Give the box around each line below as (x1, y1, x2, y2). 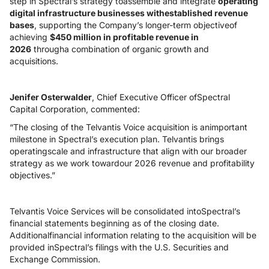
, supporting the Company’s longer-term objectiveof (34, 20, 237, 30)
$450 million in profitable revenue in (50, 32, 199, 42)
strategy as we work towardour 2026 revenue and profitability (10, 158, 255, 168)
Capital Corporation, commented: (10, 104, 140, 114)
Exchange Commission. (10, 254, 100, 264)
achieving (10, 32, 50, 42)
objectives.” (10, 170, 55, 180)
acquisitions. (10, 56, 58, 66)
